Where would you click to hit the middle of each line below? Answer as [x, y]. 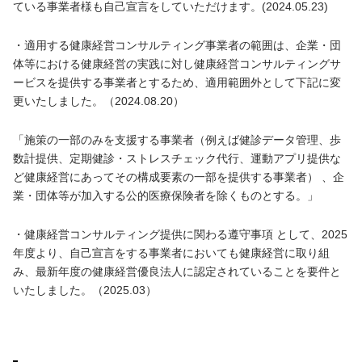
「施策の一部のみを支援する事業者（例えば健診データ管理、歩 [177, 139]
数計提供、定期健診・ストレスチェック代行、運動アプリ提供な [177, 158]
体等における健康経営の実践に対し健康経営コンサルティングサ [177, 63]
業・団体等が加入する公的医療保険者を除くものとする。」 [166, 195]
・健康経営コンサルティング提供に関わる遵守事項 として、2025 [180, 234]
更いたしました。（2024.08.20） [99, 101]
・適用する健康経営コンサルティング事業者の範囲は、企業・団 [177, 45]
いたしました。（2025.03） [85, 290]
